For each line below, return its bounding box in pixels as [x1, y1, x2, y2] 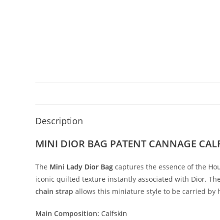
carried [182, 187, 208, 196]
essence [159, 162, 187, 171]
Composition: [54, 209, 99, 218]
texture [82, 174, 108, 184]
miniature [112, 187, 146, 196]
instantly [108, 174, 138, 184]
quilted [56, 174, 82, 184]
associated [138, 174, 175, 184]
